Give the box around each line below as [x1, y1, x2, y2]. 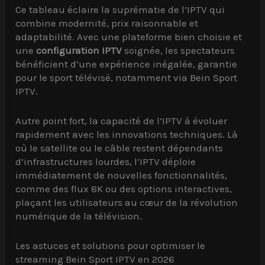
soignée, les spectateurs [122, 44, 235, 56]
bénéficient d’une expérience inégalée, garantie [15, 57, 238, 70]
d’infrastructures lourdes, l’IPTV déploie [15, 156, 196, 168]
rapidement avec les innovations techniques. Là [15, 128, 238, 141]
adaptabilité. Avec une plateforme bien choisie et [15, 30, 243, 43]
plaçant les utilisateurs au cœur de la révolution [15, 196, 238, 209]
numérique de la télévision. [15, 210, 143, 222]
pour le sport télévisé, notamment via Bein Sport [15, 71, 238, 83]
